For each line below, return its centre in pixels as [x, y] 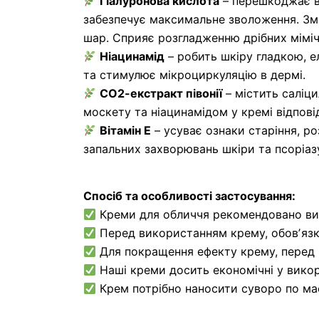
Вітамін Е [126, 130]
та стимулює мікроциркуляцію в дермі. [194, 75]
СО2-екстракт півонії [161, 93]
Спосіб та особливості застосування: [189, 196]
